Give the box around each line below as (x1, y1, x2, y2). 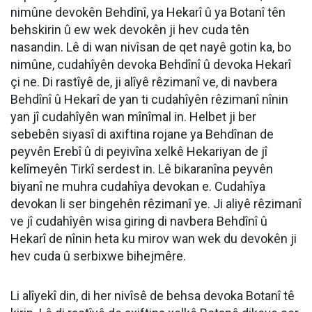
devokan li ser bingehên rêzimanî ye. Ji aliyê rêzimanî (10, 196, 302, 212)
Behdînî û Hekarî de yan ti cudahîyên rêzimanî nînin (10, 92, 288, 107)
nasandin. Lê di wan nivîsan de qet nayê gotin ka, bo (10, 40, 291, 55)
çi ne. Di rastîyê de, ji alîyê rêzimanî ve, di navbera (10, 75, 277, 90)
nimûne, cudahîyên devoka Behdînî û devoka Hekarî (10, 57, 291, 72)
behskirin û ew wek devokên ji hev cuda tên (10, 22, 249, 38)
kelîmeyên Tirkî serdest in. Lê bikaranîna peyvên (10, 162, 273, 177)
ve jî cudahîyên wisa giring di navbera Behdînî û (10, 214, 267, 229)
